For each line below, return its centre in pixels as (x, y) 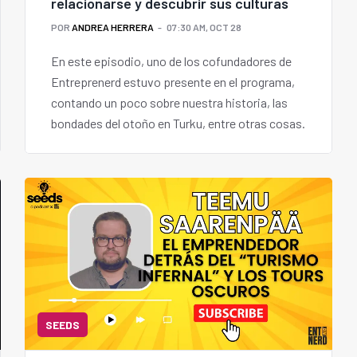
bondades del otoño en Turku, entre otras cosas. (178, 124)
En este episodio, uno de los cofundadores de (171, 61)
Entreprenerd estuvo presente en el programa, (173, 82)
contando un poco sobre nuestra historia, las (169, 103)
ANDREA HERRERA (113, 27)
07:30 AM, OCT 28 (204, 27)
